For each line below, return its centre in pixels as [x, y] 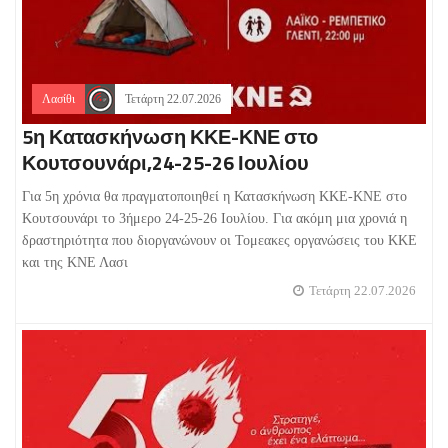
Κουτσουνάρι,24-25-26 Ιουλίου [165, 162]
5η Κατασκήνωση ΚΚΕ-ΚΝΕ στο [170, 136]
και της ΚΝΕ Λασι [75, 262]
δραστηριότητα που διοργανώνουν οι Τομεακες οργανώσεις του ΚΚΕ [219, 240]
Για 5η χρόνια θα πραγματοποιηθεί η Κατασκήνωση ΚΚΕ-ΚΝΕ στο [214, 196]
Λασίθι [58, 99]
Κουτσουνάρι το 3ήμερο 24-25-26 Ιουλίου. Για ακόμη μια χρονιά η [214, 218]
